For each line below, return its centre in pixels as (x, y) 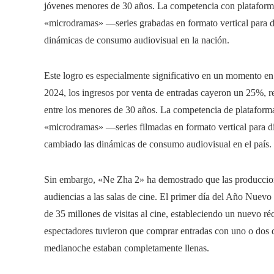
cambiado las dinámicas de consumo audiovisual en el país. (158, 144)
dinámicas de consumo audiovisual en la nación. (137, 40)
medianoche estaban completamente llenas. (127, 248)
